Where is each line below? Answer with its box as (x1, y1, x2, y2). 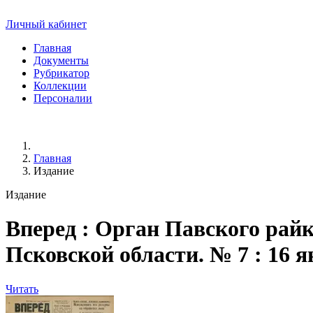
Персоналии (34, 92, 92, 104)
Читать (6, 282, 38, 295)
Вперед (6, 216, 76, 242)
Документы (34, 54, 89, 66)
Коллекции (34, 80, 87, 92)
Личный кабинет (6, 18, 87, 30)
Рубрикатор (34, 67, 89, 79)
